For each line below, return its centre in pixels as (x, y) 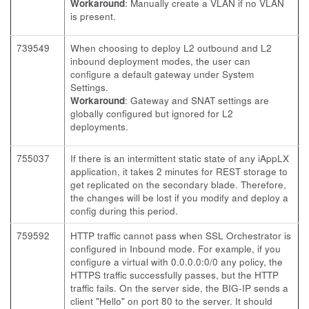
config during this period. (124, 211)
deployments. (99, 127)
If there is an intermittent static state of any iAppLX (180, 158)
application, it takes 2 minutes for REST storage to (179, 171)
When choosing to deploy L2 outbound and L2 (171, 48)
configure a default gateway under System (162, 74)
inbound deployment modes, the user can (160, 61)
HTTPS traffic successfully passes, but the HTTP (175, 275)
